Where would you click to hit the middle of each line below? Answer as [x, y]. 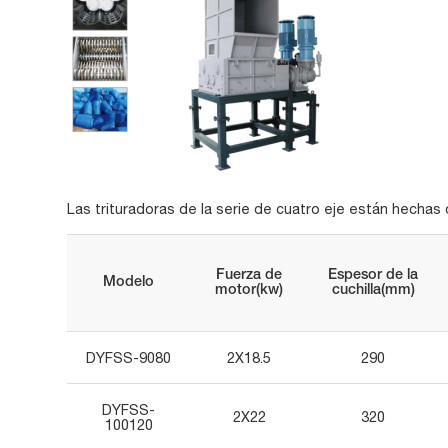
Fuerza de [249, 275]
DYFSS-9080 [129, 357]
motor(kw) [249, 290]
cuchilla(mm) [373, 290]
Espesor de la [373, 275]
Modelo [129, 282]
